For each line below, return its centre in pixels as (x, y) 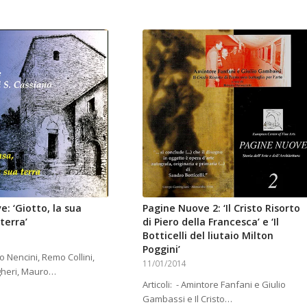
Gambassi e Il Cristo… (187, 298)
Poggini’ (161, 249)
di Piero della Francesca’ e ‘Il (210, 221)
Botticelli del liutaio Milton (208, 235)
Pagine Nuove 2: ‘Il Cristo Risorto (221, 208)
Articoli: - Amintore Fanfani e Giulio (214, 284)
